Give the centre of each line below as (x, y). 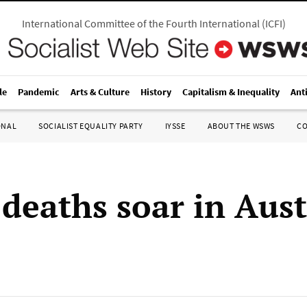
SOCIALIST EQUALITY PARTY (91, 126)
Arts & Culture (100, 92)
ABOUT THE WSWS (241, 126)
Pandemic (39, 92)
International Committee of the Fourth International (140, 23)
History (156, 92)
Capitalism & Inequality (231, 92)
